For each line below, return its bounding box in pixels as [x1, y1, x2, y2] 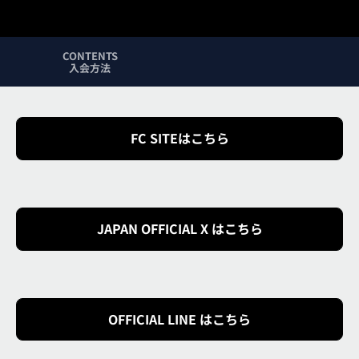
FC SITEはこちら [130, 128, 229, 148]
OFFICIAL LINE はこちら [108, 309, 251, 329]
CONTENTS [62, 48, 118, 63]
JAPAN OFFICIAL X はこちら [96, 219, 263, 239]
